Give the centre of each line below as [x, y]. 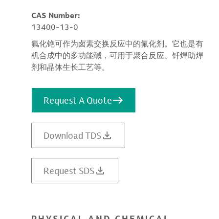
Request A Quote [78, 100]
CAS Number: [57, 15]
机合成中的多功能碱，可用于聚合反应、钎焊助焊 [117, 55]
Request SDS [69, 170]
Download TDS [72, 135]
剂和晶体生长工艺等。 [70, 67]
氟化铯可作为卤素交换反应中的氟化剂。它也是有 [117, 44]
